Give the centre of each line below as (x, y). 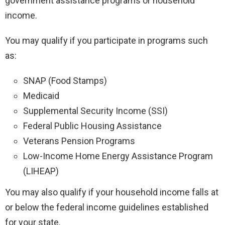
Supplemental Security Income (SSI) (95, 110)
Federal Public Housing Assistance (92, 126)
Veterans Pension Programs (79, 141)
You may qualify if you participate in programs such (106, 40)
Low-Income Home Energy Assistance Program (118, 156)
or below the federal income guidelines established (107, 207)
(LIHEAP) (41, 171)
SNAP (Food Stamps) (65, 80)
